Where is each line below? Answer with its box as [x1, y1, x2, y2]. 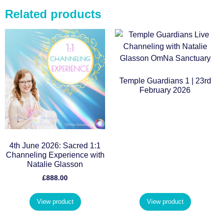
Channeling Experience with [5, 150, 105, 159]
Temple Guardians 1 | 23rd [119, 76, 211, 85]
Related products [5, 7, 101, 21]
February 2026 [139, 85, 191, 94]
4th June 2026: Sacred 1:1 [9, 141, 101, 150]
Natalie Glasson [27, 160, 83, 168]
